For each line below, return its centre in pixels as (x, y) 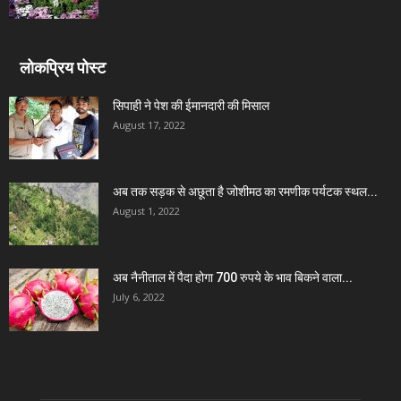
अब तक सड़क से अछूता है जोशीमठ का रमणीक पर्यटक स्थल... (245, 192)
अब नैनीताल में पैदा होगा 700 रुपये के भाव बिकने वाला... (233, 278)
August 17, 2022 (149, 125)
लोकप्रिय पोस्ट (63, 68)
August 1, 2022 (146, 211)
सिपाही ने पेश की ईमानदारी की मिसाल (191, 106)
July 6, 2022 (139, 297)
